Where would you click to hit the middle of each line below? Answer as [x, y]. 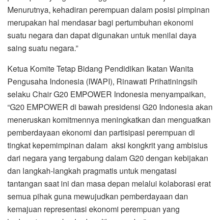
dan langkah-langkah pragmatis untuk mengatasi [92, 171]
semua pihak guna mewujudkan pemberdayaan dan [98, 196]
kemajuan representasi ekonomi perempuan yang [94, 209]
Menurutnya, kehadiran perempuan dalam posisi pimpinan [109, 10]
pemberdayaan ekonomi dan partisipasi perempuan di [101, 133]
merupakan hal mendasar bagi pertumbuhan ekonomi [100, 23]
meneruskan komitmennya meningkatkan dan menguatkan [109, 120]
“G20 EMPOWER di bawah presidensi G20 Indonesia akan [110, 107]
